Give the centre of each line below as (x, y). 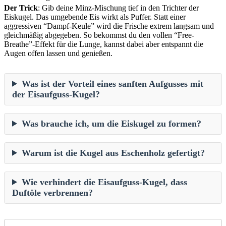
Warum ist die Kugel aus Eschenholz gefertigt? (113, 153)
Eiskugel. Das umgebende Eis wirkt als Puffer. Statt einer (95, 17)
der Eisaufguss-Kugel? (56, 94)
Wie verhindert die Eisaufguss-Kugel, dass (104, 182)
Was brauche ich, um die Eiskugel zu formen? (111, 123)
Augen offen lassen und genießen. (58, 53)
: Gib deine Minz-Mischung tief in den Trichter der (118, 8)
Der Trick (21, 8)
